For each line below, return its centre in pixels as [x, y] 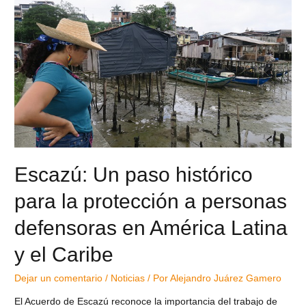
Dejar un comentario [59, 279]
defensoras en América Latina [151, 228]
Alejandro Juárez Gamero [226, 279]
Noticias [128, 279]
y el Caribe [64, 255]
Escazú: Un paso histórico [134, 175]
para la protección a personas [151, 201]
